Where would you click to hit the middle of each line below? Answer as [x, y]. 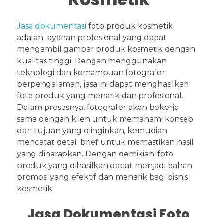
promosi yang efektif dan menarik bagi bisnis [102, 177]
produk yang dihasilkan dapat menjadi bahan [105, 165]
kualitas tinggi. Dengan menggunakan [92, 61]
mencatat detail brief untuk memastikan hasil [105, 142]
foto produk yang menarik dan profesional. [100, 95]
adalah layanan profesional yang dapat [92, 37]
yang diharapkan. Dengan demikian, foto [95, 154]
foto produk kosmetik [130, 26]
